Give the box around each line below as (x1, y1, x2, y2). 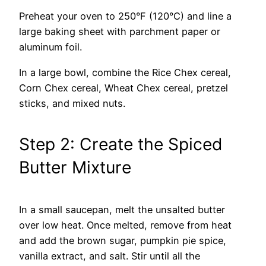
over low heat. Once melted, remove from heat (19, 218, 232, 231)
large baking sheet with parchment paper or (19, 26, 220, 38)
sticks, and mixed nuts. (19, 97, 125, 109)
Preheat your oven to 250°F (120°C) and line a (19, 10, 232, 23)
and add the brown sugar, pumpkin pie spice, (19, 234, 226, 246)
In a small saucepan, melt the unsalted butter (19, 203, 225, 216)
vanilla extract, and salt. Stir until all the (19, 249, 200, 262)
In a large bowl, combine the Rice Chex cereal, (19, 66, 231, 78)
